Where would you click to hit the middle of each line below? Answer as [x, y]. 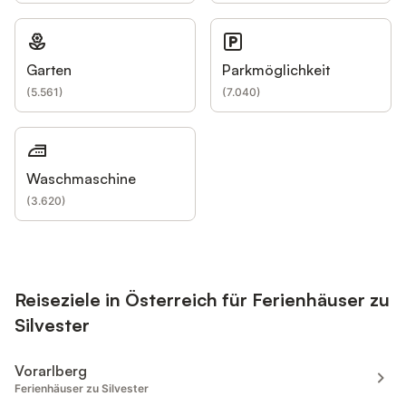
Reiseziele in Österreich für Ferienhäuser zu [202, 299]
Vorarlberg [51, 370]
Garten [49, 70]
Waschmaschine [81, 179]
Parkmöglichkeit [276, 70]
